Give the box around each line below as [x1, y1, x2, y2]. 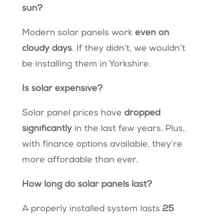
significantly [22, 125, 74, 134]
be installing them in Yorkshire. [22, 60, 153, 69]
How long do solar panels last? [22, 180, 154, 190]
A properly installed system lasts [22, 205, 162, 214]
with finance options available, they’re [22, 140, 182, 150]
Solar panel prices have [22, 109, 124, 118]
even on [134, 29, 169, 38]
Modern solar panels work [22, 29, 135, 38]
